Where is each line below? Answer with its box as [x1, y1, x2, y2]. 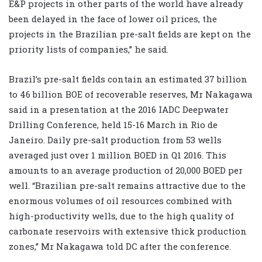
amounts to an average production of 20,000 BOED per [9, 164, 243, 177]
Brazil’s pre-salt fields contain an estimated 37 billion [9, 73, 247, 85]
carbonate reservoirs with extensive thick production [9, 225, 247, 237]
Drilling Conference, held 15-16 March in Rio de [9, 119, 218, 131]
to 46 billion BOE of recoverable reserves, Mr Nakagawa [9, 88, 253, 101]
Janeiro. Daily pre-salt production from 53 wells [9, 134, 222, 146]
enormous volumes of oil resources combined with [9, 195, 232, 207]
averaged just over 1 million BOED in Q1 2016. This [9, 149, 226, 161]
